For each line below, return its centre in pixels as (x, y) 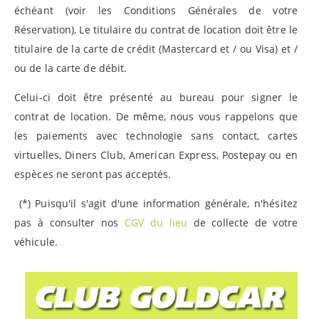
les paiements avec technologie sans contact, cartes (156, 136)
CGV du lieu (156, 223)
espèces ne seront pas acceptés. (94, 174)
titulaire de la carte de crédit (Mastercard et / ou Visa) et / (156, 49)
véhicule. (37, 242)
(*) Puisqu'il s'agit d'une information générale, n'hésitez (156, 204)
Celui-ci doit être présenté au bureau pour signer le (156, 98)
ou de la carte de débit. (71, 68)
